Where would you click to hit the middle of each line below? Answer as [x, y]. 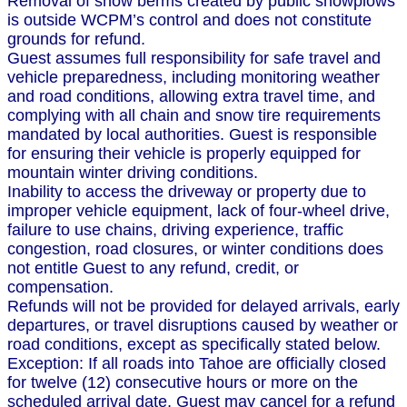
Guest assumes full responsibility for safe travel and [194, 59]
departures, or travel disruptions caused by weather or [203, 326]
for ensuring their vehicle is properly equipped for [184, 154]
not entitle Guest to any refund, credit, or [153, 268]
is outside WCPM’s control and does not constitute [189, 20]
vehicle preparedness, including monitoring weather [194, 78]
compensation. [60, 288]
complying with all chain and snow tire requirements [194, 116]
